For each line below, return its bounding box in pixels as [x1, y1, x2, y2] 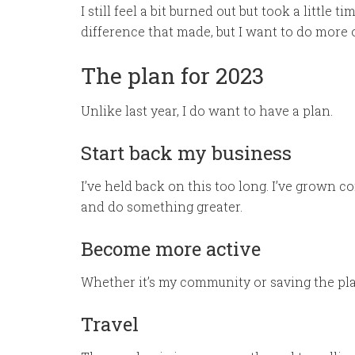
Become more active [81, 236, 261, 261]
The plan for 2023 [81, 61, 264, 90]
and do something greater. [81, 198, 242, 215]
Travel [81, 311, 139, 337]
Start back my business [81, 140, 292, 166]
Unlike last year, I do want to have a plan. [81, 102, 333, 119]
